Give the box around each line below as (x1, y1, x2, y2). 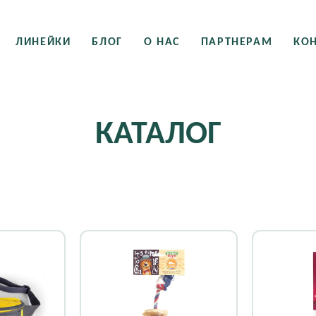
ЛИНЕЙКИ (16, 37, 71, 48)
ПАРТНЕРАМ (200, 37, 273, 48)
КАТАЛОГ (95, 119, 221, 152)
